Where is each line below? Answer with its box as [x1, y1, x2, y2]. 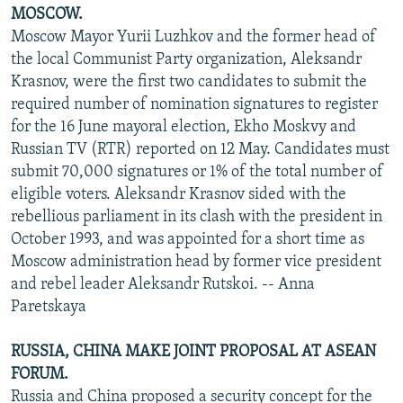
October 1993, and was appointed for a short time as [11, 230, 364, 248]
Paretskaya [11, 298, 86, 316]
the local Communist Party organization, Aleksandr [11, 50, 362, 68]
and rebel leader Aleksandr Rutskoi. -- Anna [11, 275, 315, 293]
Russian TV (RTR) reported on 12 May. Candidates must [11, 140, 390, 158]
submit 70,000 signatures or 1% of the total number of [11, 163, 383, 181]
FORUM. [11, 365, 68, 383]
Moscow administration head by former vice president [11, 253, 381, 271]
